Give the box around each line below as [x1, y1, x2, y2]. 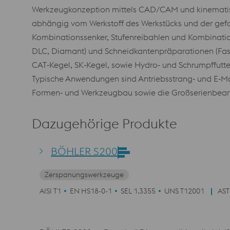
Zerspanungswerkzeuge [45, 170, 124, 179]
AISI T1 [40, 186, 61, 196]
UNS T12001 [164, 186, 204, 196]
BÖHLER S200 [51, 145, 118, 158]
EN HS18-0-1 [70, 186, 112, 196]
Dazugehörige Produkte [32, 115, 177, 132]
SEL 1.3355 [121, 186, 156, 196]
